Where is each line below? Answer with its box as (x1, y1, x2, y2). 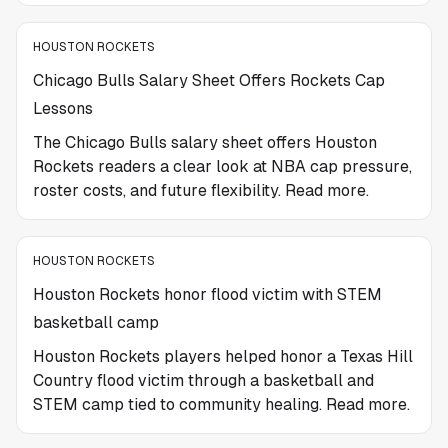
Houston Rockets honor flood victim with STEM (33, 285, 382, 304)
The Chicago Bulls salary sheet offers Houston (33, 133, 377, 152)
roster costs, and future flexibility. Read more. (33, 181, 369, 200)
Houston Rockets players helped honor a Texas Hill (33, 347, 413, 366)
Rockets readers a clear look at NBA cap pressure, (33, 157, 412, 176)
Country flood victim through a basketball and (33, 371, 374, 390)
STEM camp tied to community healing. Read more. (33, 395, 410, 414)
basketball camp (33, 313, 159, 332)
